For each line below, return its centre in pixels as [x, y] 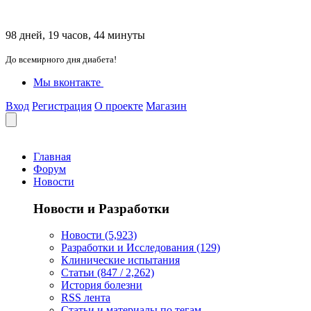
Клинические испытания [120, 260]
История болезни [102, 285]
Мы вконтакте [67, 82]
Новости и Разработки [101, 208]
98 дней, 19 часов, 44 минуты [75, 35]
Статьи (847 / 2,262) [108, 273]
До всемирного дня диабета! [61, 59]
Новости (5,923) [99, 235]
